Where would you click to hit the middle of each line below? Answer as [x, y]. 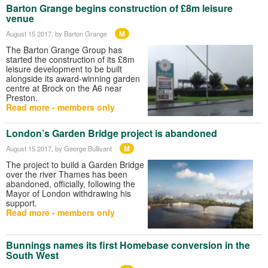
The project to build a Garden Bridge [75, 164]
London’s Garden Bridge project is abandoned [112, 133]
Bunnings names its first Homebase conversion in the [128, 245]
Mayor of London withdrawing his [68, 193]
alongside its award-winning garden [73, 78]
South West [32, 255]
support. [22, 202]
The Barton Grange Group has [64, 49]
